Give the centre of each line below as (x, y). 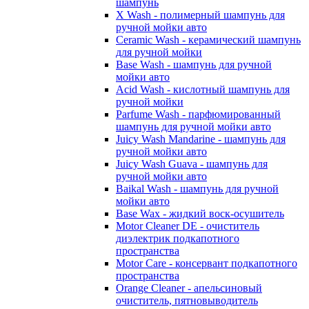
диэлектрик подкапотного (178, 238)
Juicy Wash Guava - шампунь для (192, 163)
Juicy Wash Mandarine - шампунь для (201, 139)
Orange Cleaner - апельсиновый (189, 288)
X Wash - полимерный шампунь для (200, 14)
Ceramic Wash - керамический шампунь (208, 39)
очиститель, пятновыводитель (187, 300)
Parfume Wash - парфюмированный (198, 114)
